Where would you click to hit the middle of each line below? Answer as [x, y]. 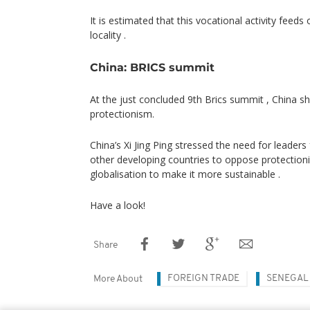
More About [118, 279]
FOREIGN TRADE [203, 278]
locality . [108, 35]
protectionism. [122, 113]
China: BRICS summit [152, 67]
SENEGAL [288, 278]
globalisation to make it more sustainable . [185, 174]
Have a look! [118, 205]
